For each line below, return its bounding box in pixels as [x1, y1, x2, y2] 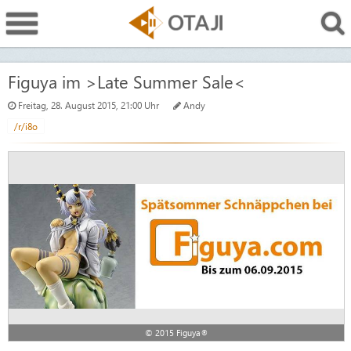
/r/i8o [14, 120, 38, 132]
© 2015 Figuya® [144, 326, 208, 338]
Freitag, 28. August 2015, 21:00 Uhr [18, 99, 161, 111]
